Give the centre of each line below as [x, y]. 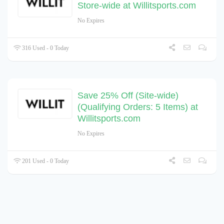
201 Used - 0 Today [45, 161]
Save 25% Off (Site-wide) [128, 95]
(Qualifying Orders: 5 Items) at [138, 107]
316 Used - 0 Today [45, 48]
